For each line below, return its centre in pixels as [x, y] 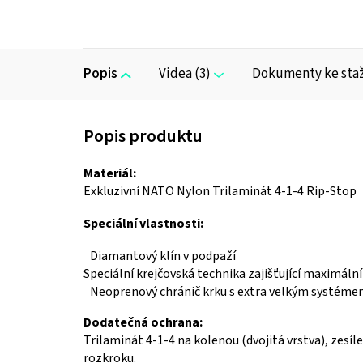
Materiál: [110, 173]
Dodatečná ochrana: [143, 322]
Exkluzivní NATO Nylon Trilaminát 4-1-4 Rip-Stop [220, 191]
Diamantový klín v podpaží [163, 256]
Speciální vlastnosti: [143, 223]
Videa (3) [185, 73]
